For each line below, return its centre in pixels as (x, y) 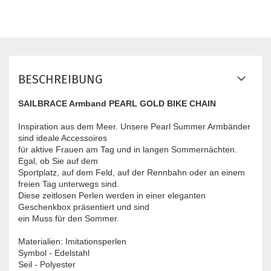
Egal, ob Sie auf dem (58, 161)
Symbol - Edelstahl (54, 253)
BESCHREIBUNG (60, 80)
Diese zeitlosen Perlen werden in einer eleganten (112, 196)
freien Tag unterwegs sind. (69, 184)
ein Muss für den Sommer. (69, 219)
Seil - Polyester (47, 265)
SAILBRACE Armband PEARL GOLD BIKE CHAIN (117, 104)
